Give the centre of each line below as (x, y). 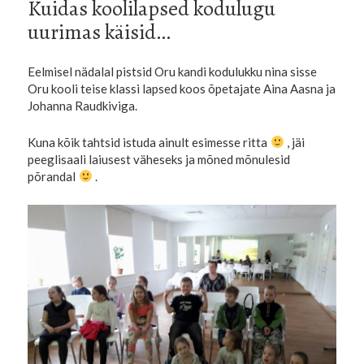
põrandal (53, 176)
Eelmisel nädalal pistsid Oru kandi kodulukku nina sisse (173, 71)
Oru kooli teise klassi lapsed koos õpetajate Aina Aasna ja (182, 88)
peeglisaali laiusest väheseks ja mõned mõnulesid (159, 159)
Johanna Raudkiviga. (83, 105)
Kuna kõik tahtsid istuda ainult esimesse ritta (149, 142)
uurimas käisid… (100, 32)
